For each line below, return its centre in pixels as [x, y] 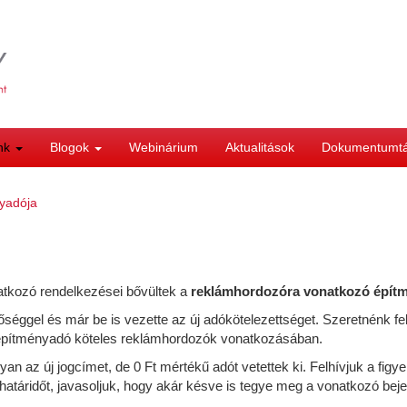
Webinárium [164, 148]
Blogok [71, 148]
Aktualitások [260, 148]
